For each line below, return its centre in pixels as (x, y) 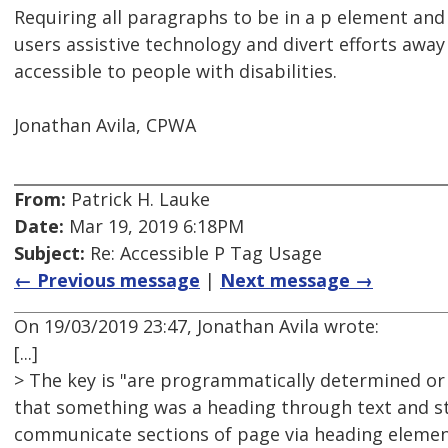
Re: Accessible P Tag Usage (203, 253)
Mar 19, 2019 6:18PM (154, 226)
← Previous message (107, 280)
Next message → (296, 280)
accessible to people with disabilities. (175, 71)
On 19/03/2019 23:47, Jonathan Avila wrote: (196, 326)
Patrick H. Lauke (138, 199)
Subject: (49, 253)
